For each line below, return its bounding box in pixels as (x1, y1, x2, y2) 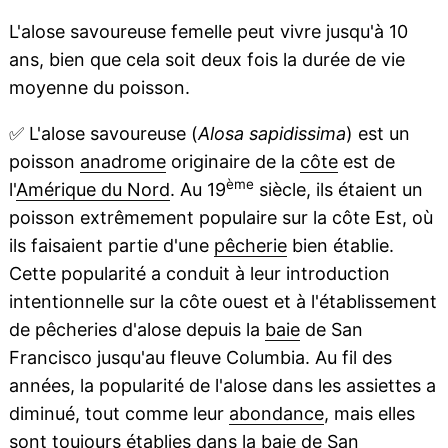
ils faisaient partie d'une (8, 235, 214, 256)
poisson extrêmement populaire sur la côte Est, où (8, 207, 433, 228)
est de (337, 151, 395, 172)
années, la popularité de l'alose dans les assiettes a (8, 375, 436, 396)
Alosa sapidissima (197, 123, 346, 144)
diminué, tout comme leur (8, 403, 229, 424)
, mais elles (323, 403, 415, 424)
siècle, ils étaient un (253, 179, 423, 200)
